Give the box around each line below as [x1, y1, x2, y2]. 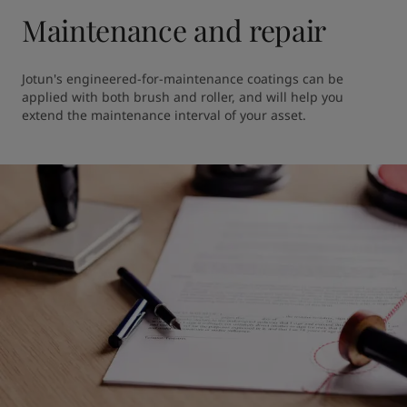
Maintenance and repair [21, 9, 326, 49]
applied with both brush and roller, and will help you [21, 87, 343, 105]
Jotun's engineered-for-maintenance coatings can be [21, 69, 343, 87]
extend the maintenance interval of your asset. [21, 105, 310, 124]
